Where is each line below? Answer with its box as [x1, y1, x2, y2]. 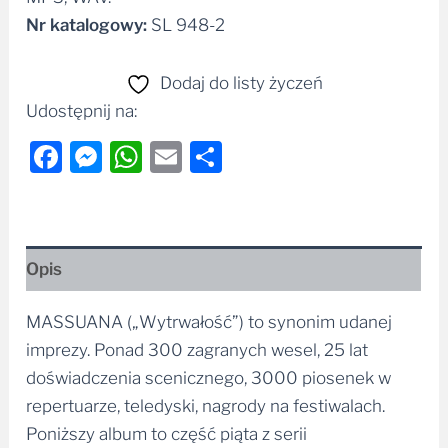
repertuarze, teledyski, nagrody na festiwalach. [26, 396, 386, 417]
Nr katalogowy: [26, 15, 148, 36]
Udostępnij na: [26, 101, 138, 122]
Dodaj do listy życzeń [159, 73, 323, 94]
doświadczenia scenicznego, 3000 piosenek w [26, 368, 392, 389]
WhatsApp [142, 137, 301, 177]
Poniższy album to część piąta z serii [26, 424, 308, 445]
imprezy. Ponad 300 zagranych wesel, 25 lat [26, 340, 369, 361]
